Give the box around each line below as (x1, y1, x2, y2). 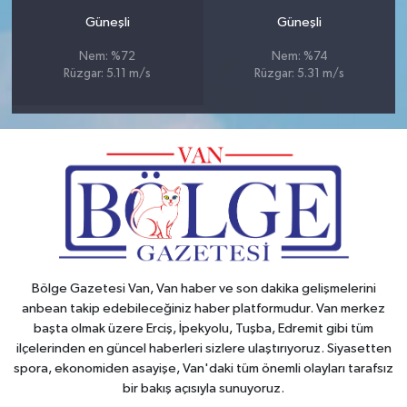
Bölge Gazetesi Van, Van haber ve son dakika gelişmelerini (31, 281, 376, 295)
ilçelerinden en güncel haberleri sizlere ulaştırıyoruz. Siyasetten (15, 341, 392, 355)
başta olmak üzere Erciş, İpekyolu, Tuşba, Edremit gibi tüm (34, 321, 373, 335)
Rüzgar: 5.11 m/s (64, 67, 152, 80)
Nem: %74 (271, 50, 328, 63)
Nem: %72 (79, 50, 136, 63)
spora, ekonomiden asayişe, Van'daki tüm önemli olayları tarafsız (14, 361, 393, 375)
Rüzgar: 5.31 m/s (254, 67, 345, 80)
